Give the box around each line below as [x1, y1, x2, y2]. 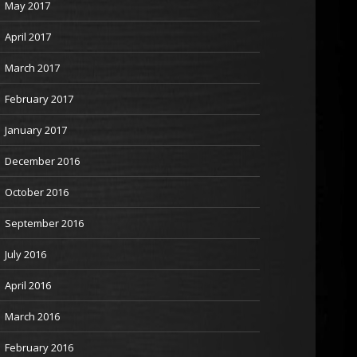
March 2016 [5, 309, 60, 324]
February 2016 [5, 340, 73, 355]
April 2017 [5, 29, 51, 44]
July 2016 [5, 247, 46, 261]
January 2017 [5, 123, 67, 137]
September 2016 [5, 216, 84, 230]
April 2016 [5, 278, 51, 292]
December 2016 [5, 154, 80, 168]
